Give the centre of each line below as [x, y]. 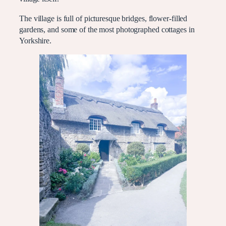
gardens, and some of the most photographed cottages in [107, 30]
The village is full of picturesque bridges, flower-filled [103, 18]
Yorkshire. [35, 41]
